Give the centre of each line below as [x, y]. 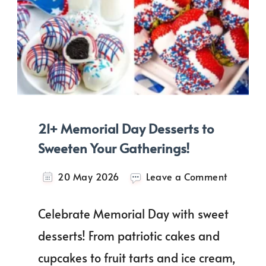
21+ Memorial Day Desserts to [126, 129]
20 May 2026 [88, 177]
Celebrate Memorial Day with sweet [133, 214]
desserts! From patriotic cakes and [129, 236]
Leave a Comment [187, 177]
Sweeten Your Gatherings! [114, 148]
